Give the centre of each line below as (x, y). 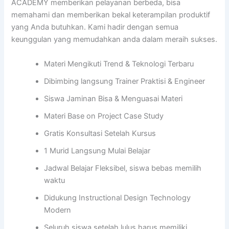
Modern (58, 210)
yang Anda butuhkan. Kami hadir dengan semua (95, 27)
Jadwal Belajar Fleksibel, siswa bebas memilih (123, 168)
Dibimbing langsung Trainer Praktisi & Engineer (125, 81)
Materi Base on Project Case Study (104, 116)
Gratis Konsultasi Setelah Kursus (100, 133)
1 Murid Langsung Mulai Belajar (97, 151)
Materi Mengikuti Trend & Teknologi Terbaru (119, 64)
